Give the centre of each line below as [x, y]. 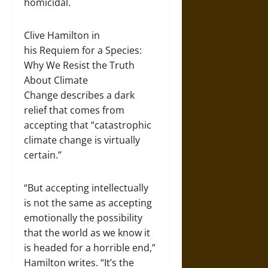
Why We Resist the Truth [79, 65]
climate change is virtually [82, 140]
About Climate [56, 80]
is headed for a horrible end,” [90, 247]
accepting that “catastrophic [88, 125]
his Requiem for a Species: [83, 50]
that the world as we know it [87, 232]
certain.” [43, 155]
